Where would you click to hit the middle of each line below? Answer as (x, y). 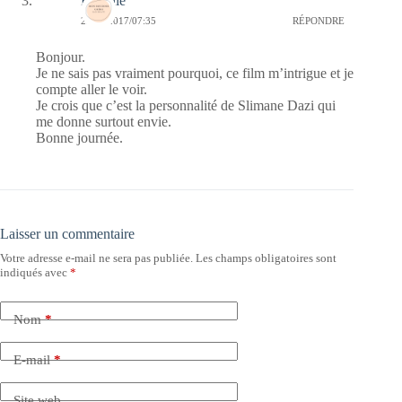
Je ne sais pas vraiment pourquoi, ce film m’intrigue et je (195, 74)
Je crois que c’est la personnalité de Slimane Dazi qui (186, 106)
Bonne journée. (79, 138)
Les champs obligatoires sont (266, 258)
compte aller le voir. (92, 90)
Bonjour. (61, 57)
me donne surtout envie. (104, 122)
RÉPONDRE (319, 20)
